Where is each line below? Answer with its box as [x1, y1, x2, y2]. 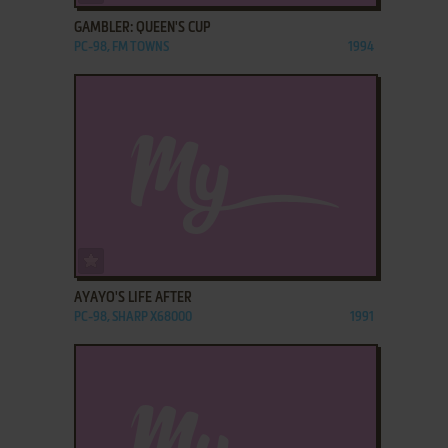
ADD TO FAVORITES [102, 249, 205, 263]
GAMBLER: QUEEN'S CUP [73, 20, 210, 35]
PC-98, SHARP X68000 [73, 310, 192, 324]
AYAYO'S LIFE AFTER [73, 290, 192, 305]
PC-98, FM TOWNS [73, 40, 169, 54]
